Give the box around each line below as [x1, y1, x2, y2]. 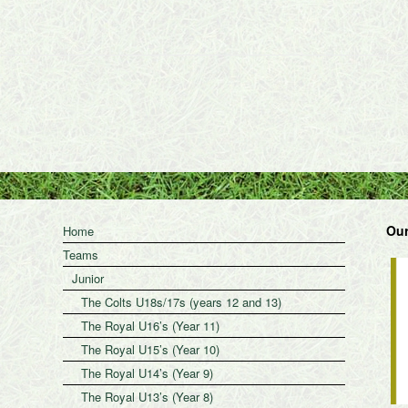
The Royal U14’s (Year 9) [80, 363, 213, 382]
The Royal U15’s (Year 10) [80, 340, 219, 358]
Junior [71, 269, 104, 287]
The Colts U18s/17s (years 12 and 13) [80, 292, 281, 311]
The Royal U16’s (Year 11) [80, 316, 219, 334]
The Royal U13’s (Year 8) [80, 387, 213, 405]
